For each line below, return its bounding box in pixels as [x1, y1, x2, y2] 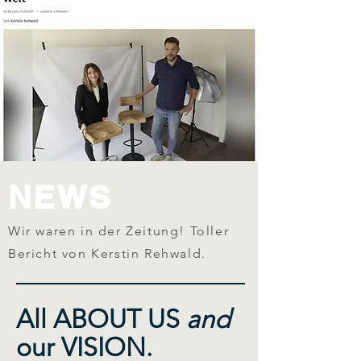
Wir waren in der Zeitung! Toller [8, 222, 230, 239]
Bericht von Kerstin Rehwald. [8, 245, 206, 261]
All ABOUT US [16, 303, 186, 334]
